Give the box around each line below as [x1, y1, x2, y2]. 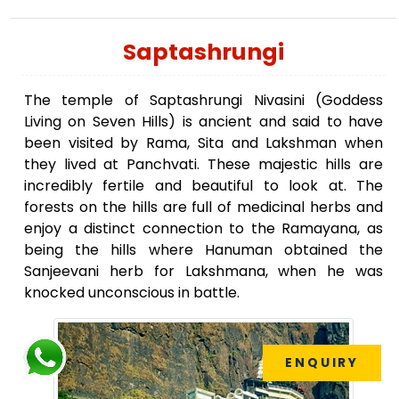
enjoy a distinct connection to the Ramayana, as [24, 218, 383, 240]
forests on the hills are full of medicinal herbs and [24, 197, 383, 218]
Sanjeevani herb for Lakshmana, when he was [24, 261, 383, 282]
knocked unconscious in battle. [24, 282, 240, 304]
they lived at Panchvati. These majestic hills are [24, 154, 383, 175]
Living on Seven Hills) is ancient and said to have [24, 111, 383, 133]
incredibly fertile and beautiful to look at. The [24, 175, 383, 197]
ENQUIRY [285, 354, 359, 371]
